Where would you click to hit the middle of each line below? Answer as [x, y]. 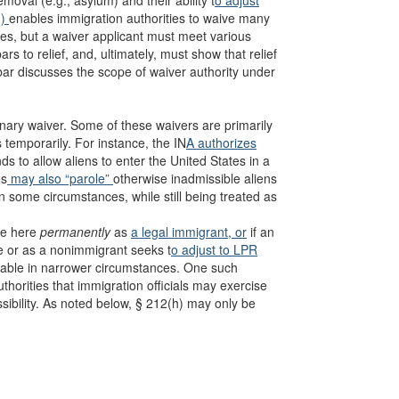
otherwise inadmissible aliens [195, 178]
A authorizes [221, 142]
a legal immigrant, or [189, 232]
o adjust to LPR [214, 249]
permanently [75, 232]
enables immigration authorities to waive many [139, 18]
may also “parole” [60, 178]
